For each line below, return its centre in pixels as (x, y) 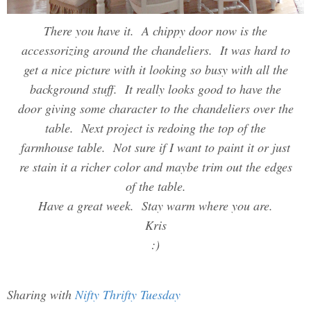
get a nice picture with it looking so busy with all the (155, 70)
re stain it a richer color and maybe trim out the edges (155, 167)
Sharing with (41, 295)
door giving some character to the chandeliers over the (155, 109)
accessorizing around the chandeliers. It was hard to (155, 50)
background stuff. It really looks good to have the (155, 89)
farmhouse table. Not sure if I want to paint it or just (155, 148)
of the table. (155, 186)
